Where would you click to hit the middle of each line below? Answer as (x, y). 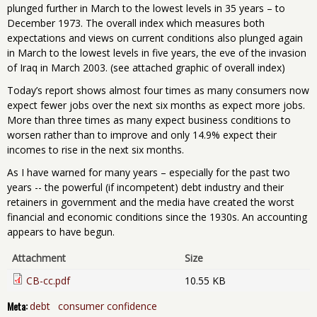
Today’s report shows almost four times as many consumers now (158, 90)
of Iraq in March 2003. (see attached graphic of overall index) (146, 67)
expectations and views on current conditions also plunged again (155, 38)
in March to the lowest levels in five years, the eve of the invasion (157, 52)
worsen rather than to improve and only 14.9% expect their (142, 135)
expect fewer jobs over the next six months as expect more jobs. (156, 105)
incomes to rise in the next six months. (96, 150)
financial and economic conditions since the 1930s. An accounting (157, 217)
